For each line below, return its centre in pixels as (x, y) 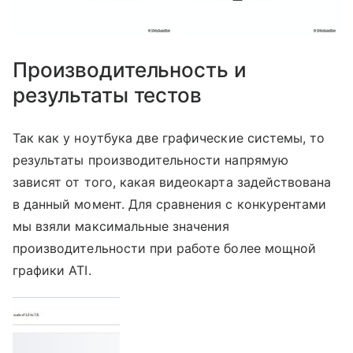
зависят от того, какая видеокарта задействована (172, 182)
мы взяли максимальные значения (121, 226)
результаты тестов (107, 95)
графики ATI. (52, 270)
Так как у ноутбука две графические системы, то (169, 137)
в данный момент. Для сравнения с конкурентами (170, 204)
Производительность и (130, 69)
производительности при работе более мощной (165, 248)
